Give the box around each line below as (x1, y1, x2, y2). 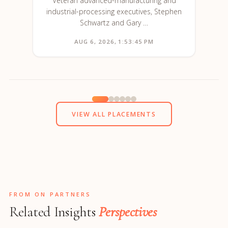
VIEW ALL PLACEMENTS (72, 109, 156, 119)
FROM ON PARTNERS (9, 190, 92, 198)
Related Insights (9, 203, 99, 221)
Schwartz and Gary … (80, 18, 148, 28)
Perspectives (99, 203, 157, 221)
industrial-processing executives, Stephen (46, 7, 182, 17)
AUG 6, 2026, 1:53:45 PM (74, 38, 154, 46)
